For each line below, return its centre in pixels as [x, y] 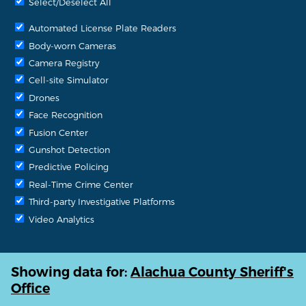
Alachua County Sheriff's [212, 272]
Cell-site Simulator [67, 80]
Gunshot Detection [68, 149]
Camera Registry [62, 62]
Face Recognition [64, 115]
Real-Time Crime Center [80, 184]
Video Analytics [60, 219]
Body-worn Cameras [71, 45]
